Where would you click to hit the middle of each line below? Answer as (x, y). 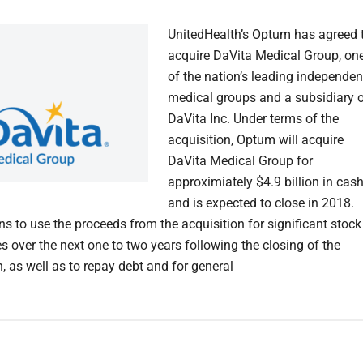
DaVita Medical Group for (240, 161)
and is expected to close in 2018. (261, 203)
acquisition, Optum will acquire (256, 140)
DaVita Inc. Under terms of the (253, 119)
